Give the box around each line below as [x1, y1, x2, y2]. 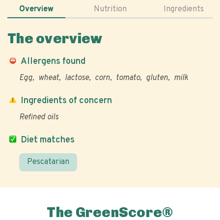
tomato [116, 73, 140, 83]
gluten [146, 73, 168, 83]
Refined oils [19, 112, 58, 122]
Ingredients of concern [21, 95, 112, 107]
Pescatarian [27, 157, 69, 167]
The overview [7, 30, 103, 47]
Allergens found [21, 56, 85, 67]
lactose [65, 73, 89, 83]
